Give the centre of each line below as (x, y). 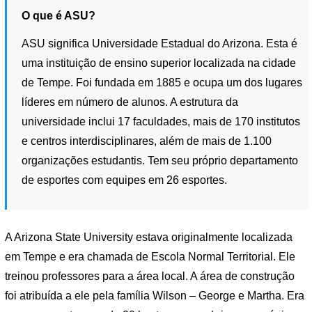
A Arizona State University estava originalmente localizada (149, 237)
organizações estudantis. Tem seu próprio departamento (160, 160)
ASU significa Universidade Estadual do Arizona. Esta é (160, 43)
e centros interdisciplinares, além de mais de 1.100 (147, 141)
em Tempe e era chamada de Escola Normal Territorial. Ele (150, 257)
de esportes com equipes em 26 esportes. (125, 180)
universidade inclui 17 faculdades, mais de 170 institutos (161, 121)
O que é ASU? (59, 16)
